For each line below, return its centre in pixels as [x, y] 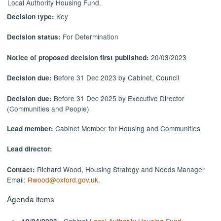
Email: [18, 179]
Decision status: [35, 37]
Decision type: [32, 16]
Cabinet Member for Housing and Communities [128, 128]
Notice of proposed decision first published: [79, 57]
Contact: [22, 169]
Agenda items [31, 199]
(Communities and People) [48, 108]
